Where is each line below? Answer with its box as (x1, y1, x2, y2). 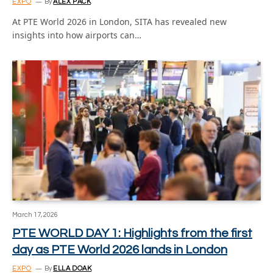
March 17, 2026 (12, 211, 58, 218)
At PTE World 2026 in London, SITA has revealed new (12, 16, 227, 27)
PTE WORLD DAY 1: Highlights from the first (12, 227, 252, 239)
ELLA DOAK (53, 264, 92, 272)
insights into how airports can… (12, 29, 141, 41)
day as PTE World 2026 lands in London (12, 243, 227, 256)
